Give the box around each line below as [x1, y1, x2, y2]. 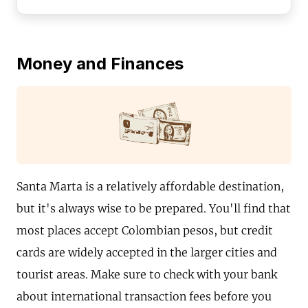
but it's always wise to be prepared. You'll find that [16, 201, 291, 216]
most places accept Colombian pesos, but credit [16, 223, 273, 238]
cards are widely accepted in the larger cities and [16, 245, 277, 260]
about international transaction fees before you [16, 289, 272, 304]
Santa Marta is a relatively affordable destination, [16, 179, 284, 194]
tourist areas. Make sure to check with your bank [16, 267, 277, 282]
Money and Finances [16, 54, 184, 74]
